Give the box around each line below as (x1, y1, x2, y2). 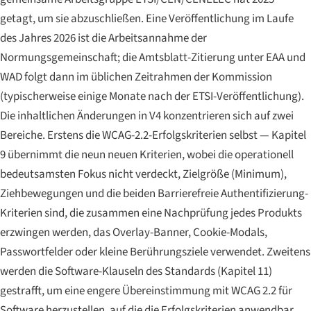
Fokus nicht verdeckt (78, 165, 178, 183)
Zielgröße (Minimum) (183, 165, 284, 183)
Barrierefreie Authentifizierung (158, 185, 305, 202)
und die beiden (83, 185, 158, 202)
